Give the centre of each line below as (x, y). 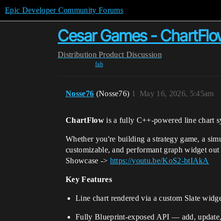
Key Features (89, 179)
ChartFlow (85, 120)
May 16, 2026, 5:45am (177, 93)
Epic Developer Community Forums (64, 10)
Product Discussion (130, 55)
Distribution (77, 55)
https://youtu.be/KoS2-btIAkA (159, 161)
